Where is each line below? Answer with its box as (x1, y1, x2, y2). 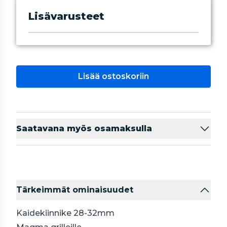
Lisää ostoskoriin (78, 71, 149, 81)
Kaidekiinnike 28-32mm (16, 208, 115, 218)
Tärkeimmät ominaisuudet (16, 185, 133, 195)
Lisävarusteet (28, 10, 104, 22)
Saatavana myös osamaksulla (16, 124, 152, 133)
